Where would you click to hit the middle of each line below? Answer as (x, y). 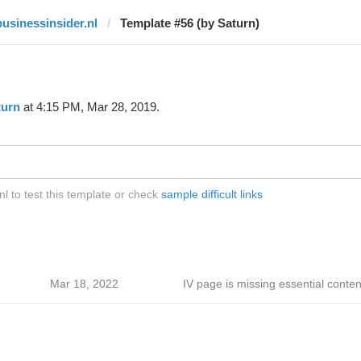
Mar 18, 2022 (84, 284)
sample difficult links (212, 194)
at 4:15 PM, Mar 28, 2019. (89, 107)
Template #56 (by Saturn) (189, 23)
